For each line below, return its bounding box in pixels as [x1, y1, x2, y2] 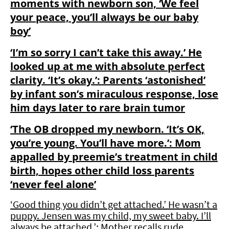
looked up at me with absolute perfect [10, 59, 205, 73]
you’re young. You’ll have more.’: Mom [10, 135, 201, 150]
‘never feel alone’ [10, 177, 96, 191]
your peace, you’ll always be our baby [10, 10, 198, 24]
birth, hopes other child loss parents [10, 163, 194, 177]
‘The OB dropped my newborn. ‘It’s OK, [10, 122, 204, 136]
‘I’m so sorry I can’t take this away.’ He [10, 45, 202, 59]
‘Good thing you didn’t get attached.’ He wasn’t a [10, 197, 217, 211]
